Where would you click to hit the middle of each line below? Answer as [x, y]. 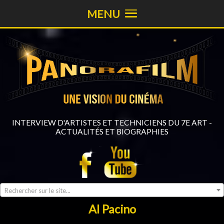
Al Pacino [112, 209]
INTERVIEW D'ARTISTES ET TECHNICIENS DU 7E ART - [112, 122]
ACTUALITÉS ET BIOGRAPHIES [112, 131]
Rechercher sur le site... [37, 190]
